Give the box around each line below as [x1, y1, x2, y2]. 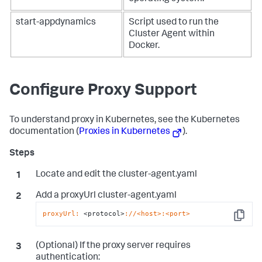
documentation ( [9, 127, 79, 137]
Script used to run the [129, 18, 219, 27]
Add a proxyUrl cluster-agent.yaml [35, 191, 177, 201]
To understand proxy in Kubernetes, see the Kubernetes [9, 115, 240, 125]
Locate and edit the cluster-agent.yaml [35, 170, 197, 180]
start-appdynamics [16, 18, 96, 27]
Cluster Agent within [129, 29, 215, 39]
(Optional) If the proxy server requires [35, 241, 191, 251]
